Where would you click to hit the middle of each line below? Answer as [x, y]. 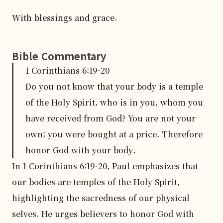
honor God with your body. [80, 150]
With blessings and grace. [64, 18]
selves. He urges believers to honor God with [103, 214]
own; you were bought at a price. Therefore [114, 134]
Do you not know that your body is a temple [114, 86]
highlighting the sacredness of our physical [101, 198]
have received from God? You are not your [111, 118]
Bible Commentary [59, 56]
